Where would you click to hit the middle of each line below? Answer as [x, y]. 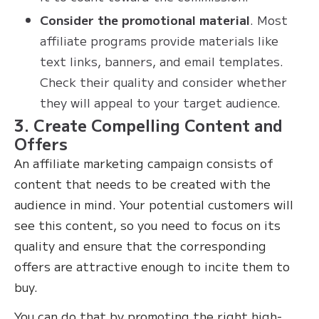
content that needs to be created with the [142, 184]
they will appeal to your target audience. [162, 103]
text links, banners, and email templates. [162, 61]
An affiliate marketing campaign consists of [144, 163]
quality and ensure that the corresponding [140, 246]
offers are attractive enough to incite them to [152, 266]
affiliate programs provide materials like [159, 41]
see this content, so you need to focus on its [147, 225]
